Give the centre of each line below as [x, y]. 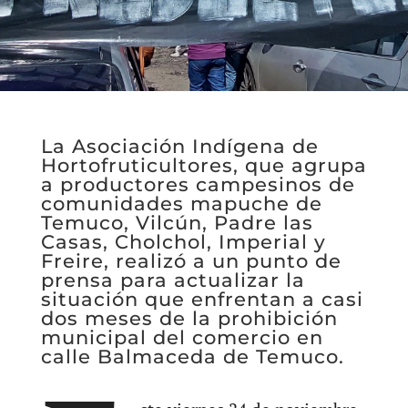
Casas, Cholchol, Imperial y [183, 242]
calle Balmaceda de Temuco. [192, 357]
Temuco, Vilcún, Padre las [177, 223]
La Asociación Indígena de [179, 146]
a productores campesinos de [198, 184]
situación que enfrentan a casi [202, 299]
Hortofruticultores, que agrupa [204, 165]
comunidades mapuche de [181, 204]
